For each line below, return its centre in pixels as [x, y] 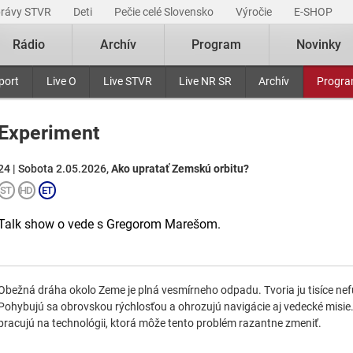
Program [217, 45]
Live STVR [127, 81]
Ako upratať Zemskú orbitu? [180, 169]
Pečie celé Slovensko [165, 12]
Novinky [319, 45]
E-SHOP [314, 12]
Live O [61, 81]
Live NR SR [206, 81]
